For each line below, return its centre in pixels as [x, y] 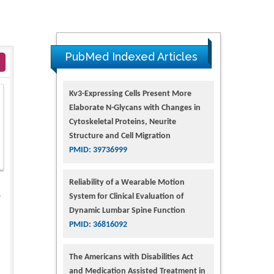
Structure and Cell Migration [120, 136]
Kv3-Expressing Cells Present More [130, 94]
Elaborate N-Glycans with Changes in [135, 108]
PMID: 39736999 [98, 150]
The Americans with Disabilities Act [131, 257]
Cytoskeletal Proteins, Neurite [122, 122]
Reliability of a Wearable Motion [127, 182]
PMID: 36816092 [98, 224]
